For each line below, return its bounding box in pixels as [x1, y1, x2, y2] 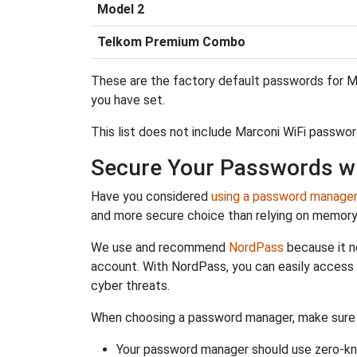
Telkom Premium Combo [97, 34, 245, 49]
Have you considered [91, 189, 211, 204]
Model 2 [97, 2, 144, 17]
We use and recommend [91, 240, 229, 255]
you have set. [91, 92, 165, 108]
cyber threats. [91, 278, 170, 293]
